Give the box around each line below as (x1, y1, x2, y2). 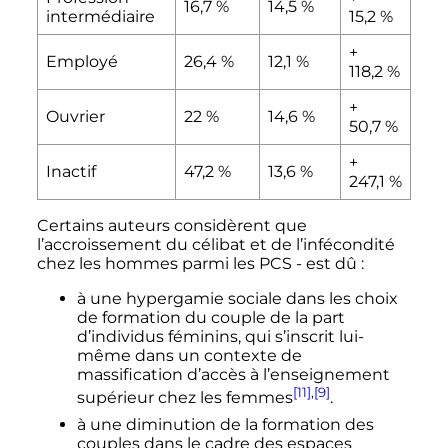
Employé (46, 51, 118, 71)
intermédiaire (46, 6, 155, 26)
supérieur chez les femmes (76, 388, 293, 408)
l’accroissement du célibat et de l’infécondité (36, 234, 395, 254)
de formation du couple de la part (76, 307, 345, 327)
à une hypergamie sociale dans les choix (76, 288, 398, 308)
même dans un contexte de (76, 345, 302, 365)
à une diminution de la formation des (76, 415, 374, 435)
